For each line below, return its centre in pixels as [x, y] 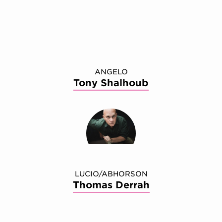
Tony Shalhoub [111, 83]
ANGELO [111, 72]
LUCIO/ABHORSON [111, 174]
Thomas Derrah [111, 185]
